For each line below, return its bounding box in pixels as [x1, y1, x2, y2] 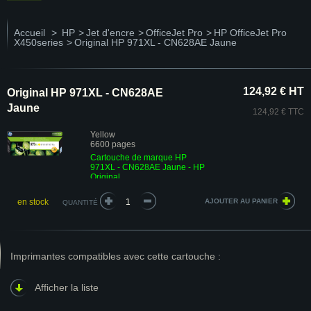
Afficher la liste [35, 282, 99, 293]
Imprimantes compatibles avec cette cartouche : [10, 251, 221, 262]
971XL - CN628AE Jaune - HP [90, 162, 205, 172]
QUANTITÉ [62, 199, 98, 206]
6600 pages [90, 140, 135, 149]
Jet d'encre [86, 27, 135, 38]
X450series [14, 37, 63, 48]
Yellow [90, 130, 115, 140]
